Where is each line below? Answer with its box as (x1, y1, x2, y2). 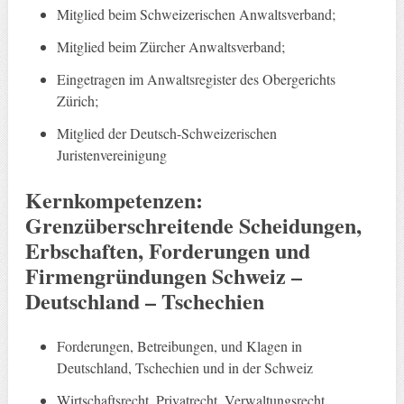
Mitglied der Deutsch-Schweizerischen (57, 124, 278, 143)
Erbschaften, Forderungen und (24, 234, 310, 267)
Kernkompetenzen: (24, 184, 203, 216)
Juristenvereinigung (57, 145, 168, 165)
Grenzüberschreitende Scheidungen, (24, 209, 362, 242)
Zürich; (57, 91, 99, 111)
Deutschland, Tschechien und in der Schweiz (57, 358, 314, 378)
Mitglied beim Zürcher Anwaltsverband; (57, 37, 286, 57)
